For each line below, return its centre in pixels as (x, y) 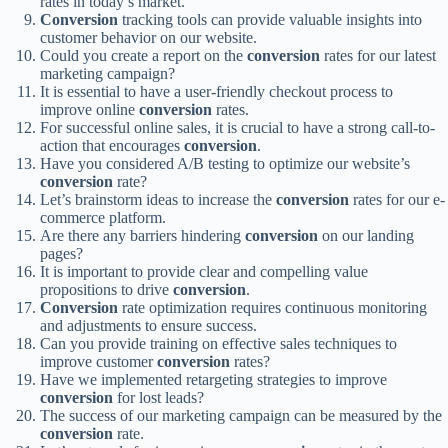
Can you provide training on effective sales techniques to (218, 343)
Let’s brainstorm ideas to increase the (158, 199)
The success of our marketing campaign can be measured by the (241, 415)
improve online (89, 109)
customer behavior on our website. (148, 37)
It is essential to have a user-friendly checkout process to (216, 91)
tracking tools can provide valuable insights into (270, 19)
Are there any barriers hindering (142, 235)
